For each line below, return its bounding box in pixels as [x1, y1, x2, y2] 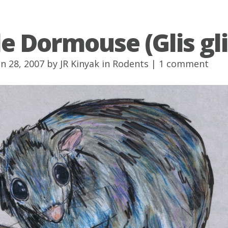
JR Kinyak [60, 58, 99, 70]
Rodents [112, 58, 149, 70]
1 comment [159, 58, 209, 70]
